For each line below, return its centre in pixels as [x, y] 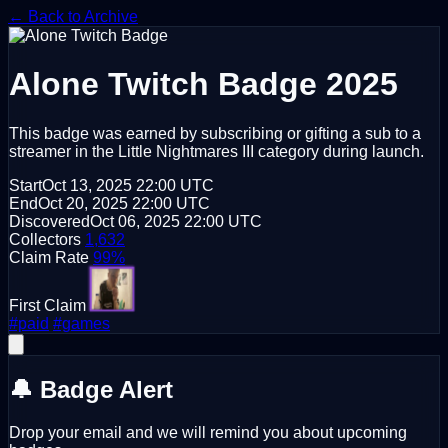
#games [81, 323]
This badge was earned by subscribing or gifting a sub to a [215, 133]
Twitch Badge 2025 [248, 84]
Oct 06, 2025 [135, 221]
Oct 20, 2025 [83, 203]
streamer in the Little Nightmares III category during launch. [216, 151]
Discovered [49, 221]
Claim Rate [49, 257]
